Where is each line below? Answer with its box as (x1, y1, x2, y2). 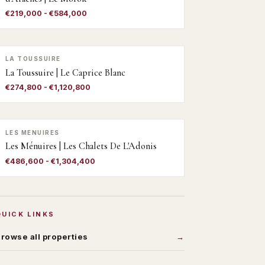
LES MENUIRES (5, 128, 60, 136)
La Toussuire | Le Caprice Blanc (5, 66, 125, 79)
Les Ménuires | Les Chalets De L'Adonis (5, 140, 157, 153)
